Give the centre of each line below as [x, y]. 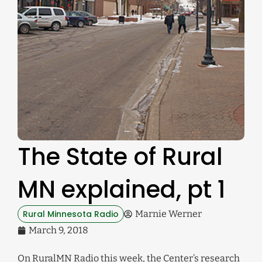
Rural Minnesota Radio [71, 214]
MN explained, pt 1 [122, 190]
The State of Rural [120, 157]
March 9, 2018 [58, 230]
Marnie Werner [168, 214]
